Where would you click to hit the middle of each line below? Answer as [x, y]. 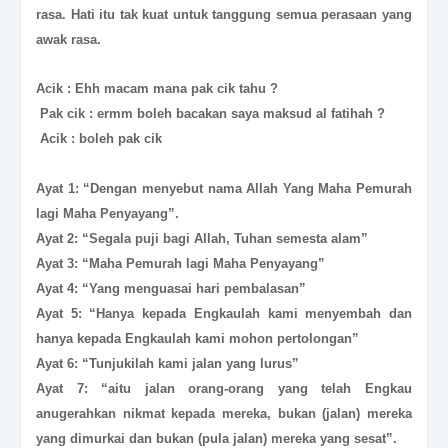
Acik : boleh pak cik [101, 138]
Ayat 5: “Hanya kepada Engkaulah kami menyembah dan [224, 313]
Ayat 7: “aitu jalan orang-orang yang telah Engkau [224, 388]
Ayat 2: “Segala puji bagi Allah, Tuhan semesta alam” [202, 238]
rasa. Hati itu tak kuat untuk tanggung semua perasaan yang [224, 14]
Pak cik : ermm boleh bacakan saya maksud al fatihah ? [212, 113]
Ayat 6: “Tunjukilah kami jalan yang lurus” [167, 363]
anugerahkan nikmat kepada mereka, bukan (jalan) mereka [224, 413]
